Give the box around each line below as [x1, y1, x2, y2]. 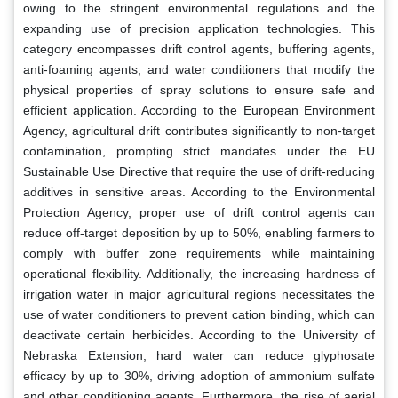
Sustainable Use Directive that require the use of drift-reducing [23, 163, 375, 179]
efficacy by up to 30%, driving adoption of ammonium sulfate [23, 368, 375, 383]
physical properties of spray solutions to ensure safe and [23, 82, 375, 97]
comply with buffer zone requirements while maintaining [23, 245, 375, 260]
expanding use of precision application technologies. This [23, 20, 375, 36]
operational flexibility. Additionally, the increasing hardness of [23, 266, 375, 281]
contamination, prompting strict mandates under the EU [23, 143, 375, 158]
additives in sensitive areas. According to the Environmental [23, 184, 375, 199]
